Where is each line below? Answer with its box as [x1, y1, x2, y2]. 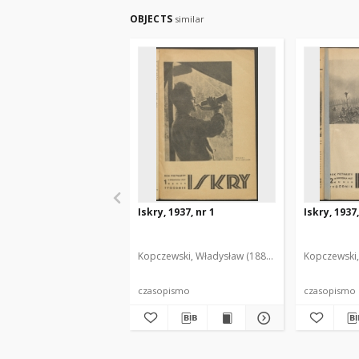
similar [174, 13, 204, 25]
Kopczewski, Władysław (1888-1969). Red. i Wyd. [138, 249, 354, 263]
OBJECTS [130, 12, 175, 26]
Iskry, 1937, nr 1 [138, 205, 215, 219]
